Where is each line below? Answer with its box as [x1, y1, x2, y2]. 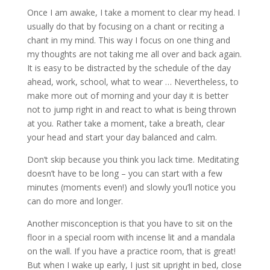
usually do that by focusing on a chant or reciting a [27, 20, 224, 32]
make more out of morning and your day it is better [27, 89, 228, 101]
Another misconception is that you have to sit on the [27, 217, 233, 229]
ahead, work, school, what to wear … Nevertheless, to [27, 75, 239, 87]
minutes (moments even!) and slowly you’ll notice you [27, 181, 236, 193]
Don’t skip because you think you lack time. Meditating [27, 153, 239, 165]
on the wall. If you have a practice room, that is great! [27, 245, 236, 257]
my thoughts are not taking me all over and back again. [27, 48, 242, 60]
